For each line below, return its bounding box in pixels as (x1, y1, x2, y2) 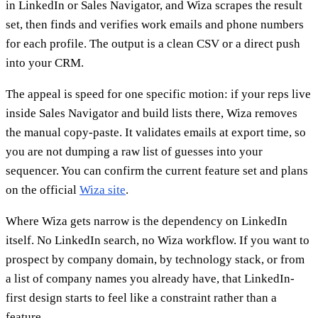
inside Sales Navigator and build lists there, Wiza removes (6, 106, 297, 120)
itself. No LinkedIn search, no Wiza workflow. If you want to (6, 233, 309, 247)
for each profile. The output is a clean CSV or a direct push (6, 36, 300, 50)
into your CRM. (6, 55, 84, 70)
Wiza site (79, 182, 126, 197)
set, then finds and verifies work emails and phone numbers (6, 17, 304, 31)
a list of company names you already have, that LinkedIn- (6, 271, 295, 285)
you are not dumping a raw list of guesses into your (6, 144, 263, 158)
